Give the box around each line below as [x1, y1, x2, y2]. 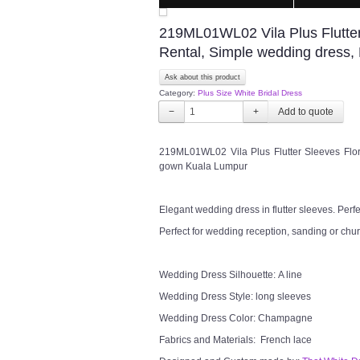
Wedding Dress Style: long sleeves [159, 291, 311, 302]
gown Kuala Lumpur [159, 161, 247, 172]
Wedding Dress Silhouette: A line [159, 269, 302, 280]
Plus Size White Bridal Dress [198, 88, 302, 97]
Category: [159, 88, 198, 97]
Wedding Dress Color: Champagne [159, 313, 313, 324]
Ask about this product [165, 73, 240, 81]
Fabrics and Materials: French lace [159, 334, 312, 346]
